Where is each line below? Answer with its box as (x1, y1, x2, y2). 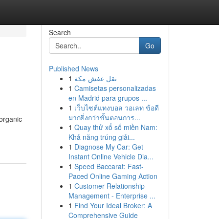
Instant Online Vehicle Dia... (68, 152, 153, 161)
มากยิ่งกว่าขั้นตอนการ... (68, 112, 140, 122)
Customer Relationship (74, 181, 145, 191)
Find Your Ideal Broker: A (74, 200, 152, 210)
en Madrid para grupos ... (68, 93, 147, 103)
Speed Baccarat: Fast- (74, 161, 144, 171)
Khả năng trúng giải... (68, 132, 135, 142)
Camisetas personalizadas (74, 83, 156, 93)
